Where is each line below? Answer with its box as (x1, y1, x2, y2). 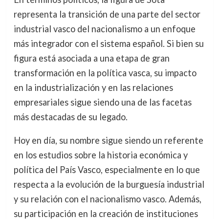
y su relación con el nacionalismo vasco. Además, (13, 193, 201, 204)
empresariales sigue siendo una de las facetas (13, 96, 192, 108)
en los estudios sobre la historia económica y (13, 149, 188, 160)
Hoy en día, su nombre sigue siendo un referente (13, 134, 203, 146)
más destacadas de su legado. (13, 111, 128, 122)
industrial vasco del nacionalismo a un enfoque (13, 23, 196, 34)
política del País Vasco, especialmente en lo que (13, 164, 200, 175)
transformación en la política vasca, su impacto (13, 67, 197, 78)
